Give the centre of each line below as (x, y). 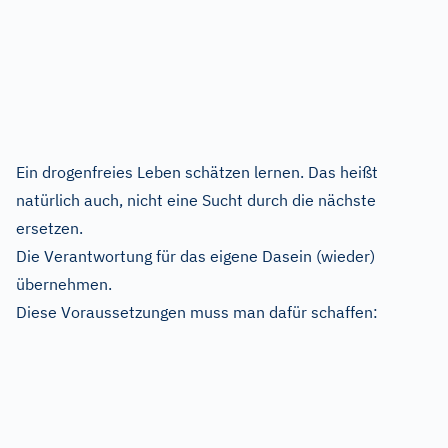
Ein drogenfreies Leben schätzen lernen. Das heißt (197, 172)
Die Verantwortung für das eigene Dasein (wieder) (195, 256)
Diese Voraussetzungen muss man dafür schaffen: (197, 312)
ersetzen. (49, 228)
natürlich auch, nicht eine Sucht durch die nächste (196, 200)
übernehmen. (64, 284)
